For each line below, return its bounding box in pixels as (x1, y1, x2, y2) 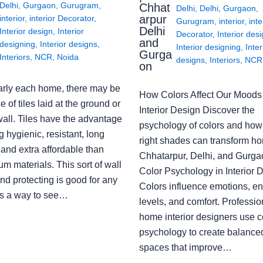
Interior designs (39, 39, 97, 49)
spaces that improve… (139, 242, 232, 252)
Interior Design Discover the (139, 104, 255, 115)
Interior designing (176, 42, 241, 52)
